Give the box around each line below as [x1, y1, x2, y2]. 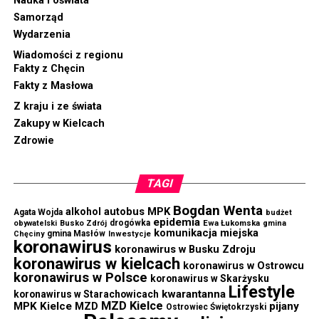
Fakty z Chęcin [13, 62, 85, 75]
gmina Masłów [46, 228, 105, 239]
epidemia [152, 215, 200, 229]
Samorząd [13, 11, 63, 23]
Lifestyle [228, 281, 295, 302]
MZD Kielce [100, 298, 163, 313]
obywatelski [13, 218, 57, 228]
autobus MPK [103, 204, 170, 218]
